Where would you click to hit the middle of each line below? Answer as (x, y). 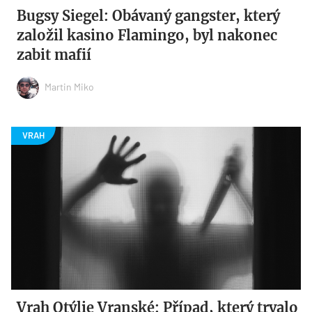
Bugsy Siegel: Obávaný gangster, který (149, 16)
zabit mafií (54, 55)
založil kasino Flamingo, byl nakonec (147, 36)
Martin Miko (70, 86)
